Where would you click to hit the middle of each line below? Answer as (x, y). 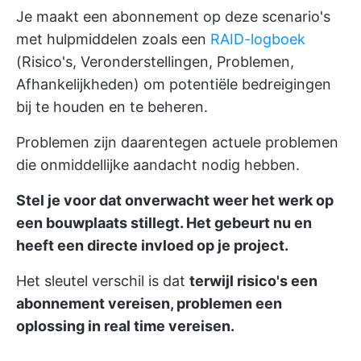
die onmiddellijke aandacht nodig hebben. (158, 165)
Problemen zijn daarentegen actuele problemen (177, 142)
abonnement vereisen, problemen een (149, 303)
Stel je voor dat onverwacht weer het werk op (175, 200)
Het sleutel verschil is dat (103, 281)
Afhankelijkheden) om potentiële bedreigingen (174, 84)
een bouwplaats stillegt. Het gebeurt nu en (164, 223)
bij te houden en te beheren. (112, 107)
